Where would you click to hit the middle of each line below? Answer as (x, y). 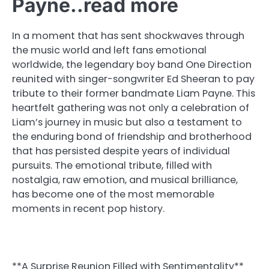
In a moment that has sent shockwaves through (128, 36)
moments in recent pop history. (88, 209)
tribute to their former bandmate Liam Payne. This (134, 94)
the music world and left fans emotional (109, 50)
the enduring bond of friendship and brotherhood (132, 137)
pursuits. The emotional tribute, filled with (112, 166)
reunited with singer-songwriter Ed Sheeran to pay (133, 79)
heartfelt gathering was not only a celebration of (131, 108)
